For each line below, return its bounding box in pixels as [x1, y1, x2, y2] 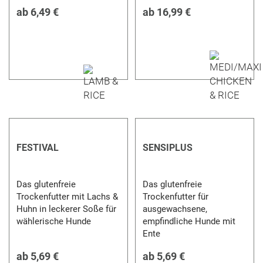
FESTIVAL [16, 141, 59, 153]
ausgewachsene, [142, 203, 207, 214]
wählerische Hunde [16, 215, 92, 227]
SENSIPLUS [142, 141, 193, 153]
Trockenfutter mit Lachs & [16, 191, 119, 202]
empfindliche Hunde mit [142, 215, 235, 227]
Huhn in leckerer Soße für [16, 203, 117, 214]
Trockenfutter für [142, 191, 208, 202]
